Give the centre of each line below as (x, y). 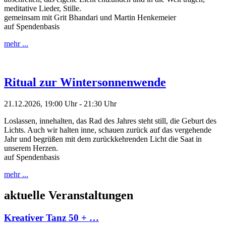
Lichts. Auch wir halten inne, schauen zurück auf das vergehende (108, 130)
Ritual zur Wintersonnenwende (85, 82)
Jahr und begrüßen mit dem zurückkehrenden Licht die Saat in (103, 139)
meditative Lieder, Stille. (43, 8)
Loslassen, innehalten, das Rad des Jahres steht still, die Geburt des (110, 121)
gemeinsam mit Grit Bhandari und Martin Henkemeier (90, 17)
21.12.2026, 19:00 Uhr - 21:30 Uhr (60, 103)
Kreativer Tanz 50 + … (51, 218)
